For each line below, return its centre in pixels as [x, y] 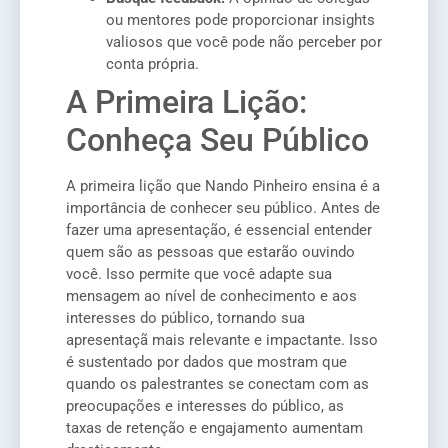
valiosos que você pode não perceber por [244, 41]
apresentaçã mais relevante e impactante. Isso [222, 339]
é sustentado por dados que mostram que [206, 361]
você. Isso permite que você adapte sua [199, 273]
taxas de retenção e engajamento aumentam [214, 427]
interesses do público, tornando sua [185, 317]
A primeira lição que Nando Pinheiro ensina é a [223, 185]
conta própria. [152, 63]
